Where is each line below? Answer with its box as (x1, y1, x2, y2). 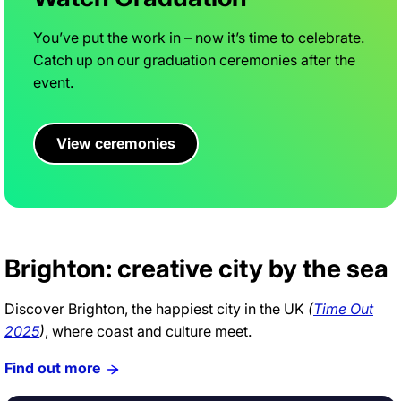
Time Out (313, 300, 373, 319)
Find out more (4, 359, 100, 378)
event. (33, 73, 73, 92)
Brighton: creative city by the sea (4, 253, 388, 285)
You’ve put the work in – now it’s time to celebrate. (33, 29, 364, 47)
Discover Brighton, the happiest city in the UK (4, 300, 308, 319)
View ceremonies (56, 134, 175, 153)
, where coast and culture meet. (45, 322, 252, 341)
